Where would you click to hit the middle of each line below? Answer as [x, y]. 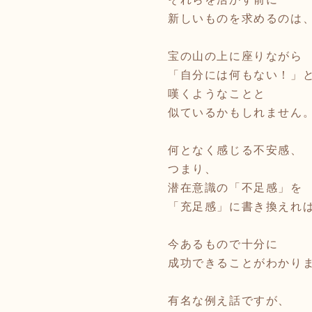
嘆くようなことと [217, 94]
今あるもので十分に [223, 244]
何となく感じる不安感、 [235, 150]
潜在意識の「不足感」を [235, 188]
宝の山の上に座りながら [235, 56]
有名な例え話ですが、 [229, 301]
